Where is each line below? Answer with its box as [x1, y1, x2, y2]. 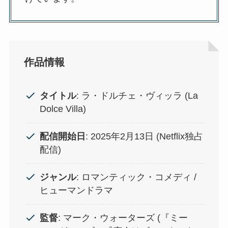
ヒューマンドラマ [40, 185, 113, 196]
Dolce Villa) [40, 104, 87, 115]
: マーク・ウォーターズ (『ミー [58, 213, 188, 223]
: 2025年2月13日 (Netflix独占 [85, 131, 204, 142]
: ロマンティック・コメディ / [76, 172, 197, 183]
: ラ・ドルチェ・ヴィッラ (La [76, 91, 198, 101]
